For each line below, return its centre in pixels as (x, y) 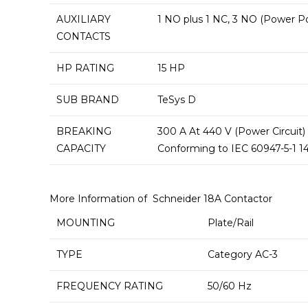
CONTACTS (84, 36)
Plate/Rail (231, 222)
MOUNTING (86, 222)
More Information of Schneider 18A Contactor (161, 198)
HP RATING (85, 68)
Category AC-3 (243, 254)
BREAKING (84, 131)
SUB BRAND (88, 100)
